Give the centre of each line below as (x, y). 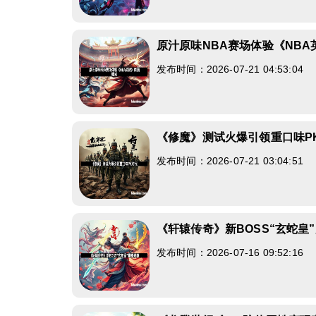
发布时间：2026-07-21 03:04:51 (230, 161)
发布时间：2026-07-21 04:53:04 (230, 69)
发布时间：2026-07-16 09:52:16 (230, 253)
